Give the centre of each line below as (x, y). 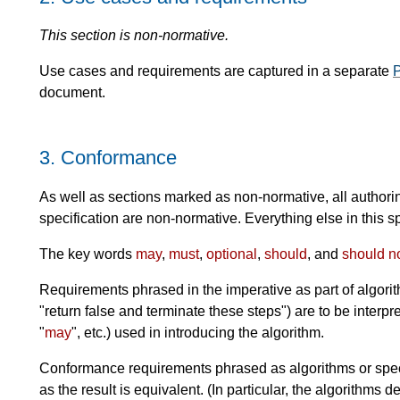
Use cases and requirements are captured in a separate (216, 71)
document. (72, 93)
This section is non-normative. (134, 36)
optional (232, 254)
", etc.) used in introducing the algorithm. (198, 332)
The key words (87, 254)
